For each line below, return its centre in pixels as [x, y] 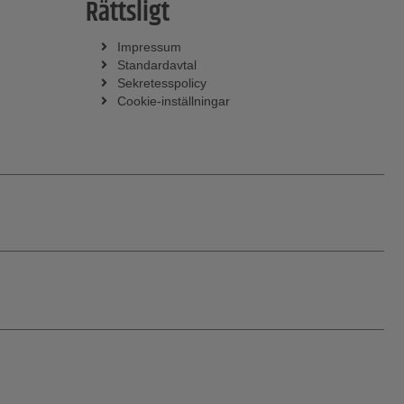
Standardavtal [156, 65]
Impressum [149, 47]
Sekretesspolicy [161, 83]
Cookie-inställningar [173, 101]
